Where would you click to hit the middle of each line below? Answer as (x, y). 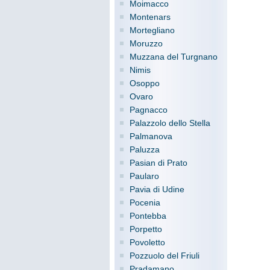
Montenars (150, 17)
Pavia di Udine (157, 189)
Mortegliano (152, 30)
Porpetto (146, 229)
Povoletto (147, 242)
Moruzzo (146, 43)
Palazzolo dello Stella (170, 123)
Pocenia (145, 202)
